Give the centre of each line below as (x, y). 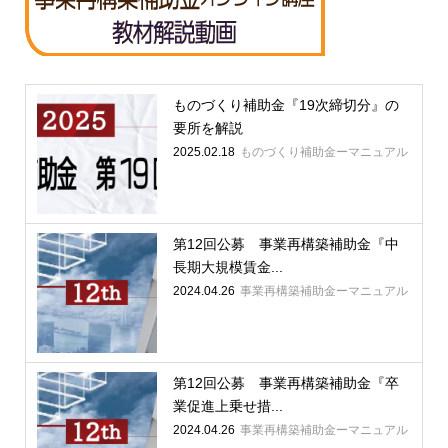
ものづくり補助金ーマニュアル (323, 152)
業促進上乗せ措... (227, 406)
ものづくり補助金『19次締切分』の (285, 105)
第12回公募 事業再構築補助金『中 (285, 244)
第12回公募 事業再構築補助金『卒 (285, 383)
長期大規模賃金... (227, 267)
